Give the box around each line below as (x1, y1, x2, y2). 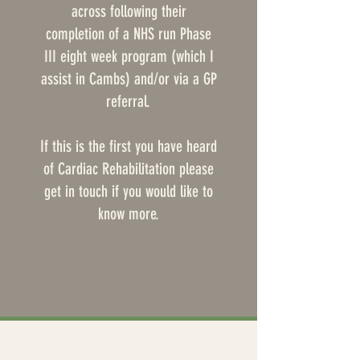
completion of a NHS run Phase (46, 23, 211, 43)
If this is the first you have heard (40, 136, 217, 156)
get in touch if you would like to (44, 181, 213, 201)
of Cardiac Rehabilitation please (43, 158, 214, 178)
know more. (98, 203, 159, 223)
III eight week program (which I (43, 46, 214, 66)
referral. (106, 91, 151, 111)
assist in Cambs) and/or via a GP (40, 68, 217, 88)
